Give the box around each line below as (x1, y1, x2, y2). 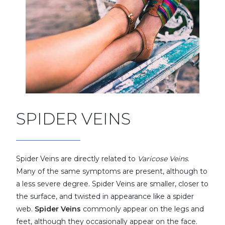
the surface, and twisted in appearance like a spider (16, 192, 194, 201)
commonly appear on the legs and (81, 204, 204, 213)
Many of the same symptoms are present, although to (16, 167, 207, 176)
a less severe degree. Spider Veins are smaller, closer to (16, 179, 208, 188)
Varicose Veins (138, 154, 188, 163)
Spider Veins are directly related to (16, 154, 138, 163)
